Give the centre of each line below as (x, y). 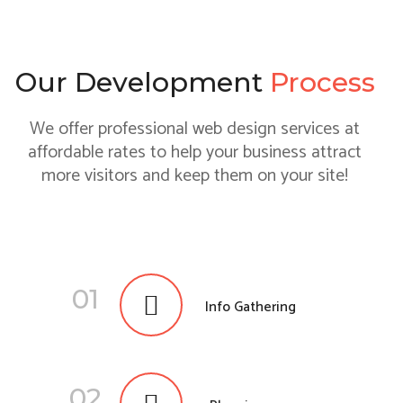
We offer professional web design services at (195, 129)
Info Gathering (250, 307)
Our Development (139, 82)
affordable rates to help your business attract (195, 152)
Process (318, 82)
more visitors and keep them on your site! (195, 176)
